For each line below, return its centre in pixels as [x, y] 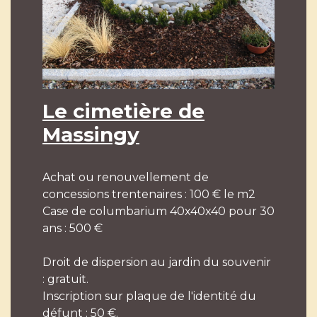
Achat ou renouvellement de [126, 177]
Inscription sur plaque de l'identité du [149, 296]
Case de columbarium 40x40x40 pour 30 [158, 211]
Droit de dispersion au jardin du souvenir [157, 262]
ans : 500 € [73, 228]
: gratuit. [65, 279]
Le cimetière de [123, 111]
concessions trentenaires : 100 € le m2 [149, 194]
